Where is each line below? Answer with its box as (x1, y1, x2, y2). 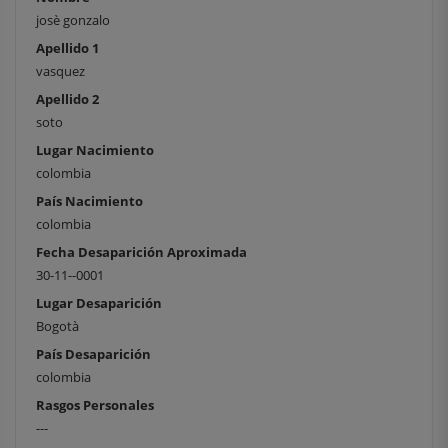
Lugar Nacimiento (36, 141, 154, 160)
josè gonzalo (36, 11, 110, 30)
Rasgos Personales (36, 396, 154, 415)
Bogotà (36, 317, 79, 336)
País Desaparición (36, 345, 151, 364)
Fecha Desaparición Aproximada (36, 243, 247, 262)
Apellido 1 (36, 39, 99, 58)
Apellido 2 (36, 90, 99, 109)
